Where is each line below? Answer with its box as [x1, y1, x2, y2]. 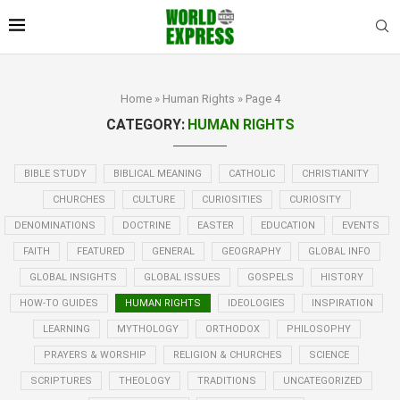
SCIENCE [309, 348, 349, 361]
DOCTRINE [121, 219, 171, 231]
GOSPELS [247, 271, 294, 283]
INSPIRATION [312, 296, 373, 309]
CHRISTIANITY [302, 167, 369, 179]
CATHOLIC [229, 167, 275, 179]
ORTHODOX [204, 322, 260, 335]
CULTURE [131, 193, 175, 205]
